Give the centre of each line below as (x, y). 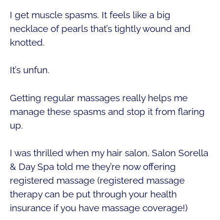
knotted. (28, 42)
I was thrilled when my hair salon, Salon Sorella (109, 153)
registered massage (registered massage (97, 180)
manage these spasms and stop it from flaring (107, 111)
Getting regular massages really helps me (99, 97)
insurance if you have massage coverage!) (100, 208)
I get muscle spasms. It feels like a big (90, 14)
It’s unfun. (31, 70)
